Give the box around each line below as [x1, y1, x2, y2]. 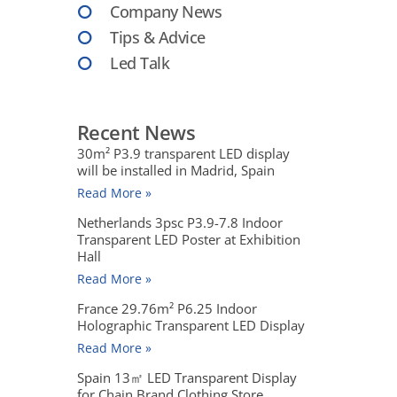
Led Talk [110, 51, 169, 74]
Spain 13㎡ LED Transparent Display [76, 368, 297, 386]
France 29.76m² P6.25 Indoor [76, 299, 257, 317]
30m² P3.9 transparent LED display [76, 144, 290, 162]
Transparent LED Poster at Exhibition [76, 230, 300, 248]
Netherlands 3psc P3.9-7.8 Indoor [76, 213, 283, 231]
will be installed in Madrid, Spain [76, 160, 275, 179]
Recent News [76, 119, 195, 145]
